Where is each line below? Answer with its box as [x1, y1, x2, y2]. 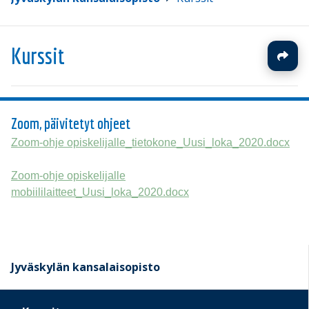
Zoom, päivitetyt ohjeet [11, 114, 130, 132]
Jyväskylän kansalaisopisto [11, 259, 160, 275]
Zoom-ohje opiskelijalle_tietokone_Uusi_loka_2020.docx [11, 136, 290, 148]
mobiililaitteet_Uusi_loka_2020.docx [11, 186, 189, 198]
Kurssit [11, 43, 65, 68]
